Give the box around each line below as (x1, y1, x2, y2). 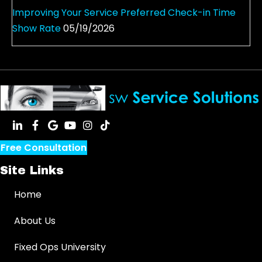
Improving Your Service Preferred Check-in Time (12, 5, 236, 19)
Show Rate (12, 21, 61, 35)
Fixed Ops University (14, 240, 106, 254)
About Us (14, 213, 56, 227)
